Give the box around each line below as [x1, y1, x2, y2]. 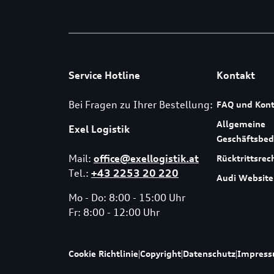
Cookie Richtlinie [68, 248, 138, 259]
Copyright [140, 248, 181, 259]
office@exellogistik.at [94, 152, 199, 165]
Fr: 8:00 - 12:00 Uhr [68, 206, 160, 218]
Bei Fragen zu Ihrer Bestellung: [68, 98, 213, 111]
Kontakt [216, 68, 255, 81]
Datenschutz [183, 248, 235, 259]
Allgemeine [216, 118, 265, 129]
